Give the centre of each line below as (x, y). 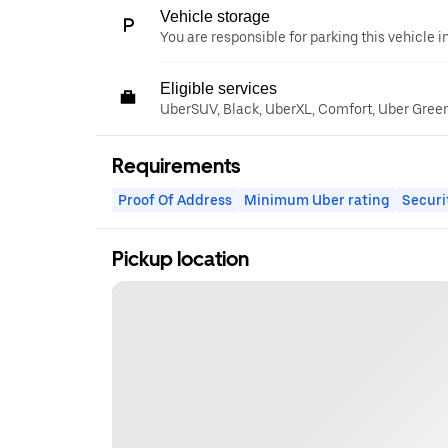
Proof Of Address (175, 199)
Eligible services (218, 88)
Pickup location (180, 258)
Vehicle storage (215, 16)
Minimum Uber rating (317, 199)
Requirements (176, 165)
